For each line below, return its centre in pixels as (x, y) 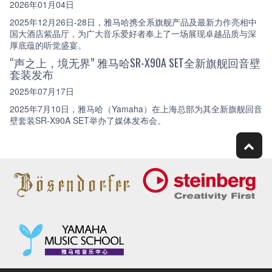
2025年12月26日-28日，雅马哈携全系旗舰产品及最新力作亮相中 (133, 22)
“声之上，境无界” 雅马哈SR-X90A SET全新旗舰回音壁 (135, 62)
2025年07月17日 (42, 91)
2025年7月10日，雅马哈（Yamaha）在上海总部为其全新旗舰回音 (136, 108)
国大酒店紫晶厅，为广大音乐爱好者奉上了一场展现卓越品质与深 (133, 33)
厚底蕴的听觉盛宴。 (48, 45)
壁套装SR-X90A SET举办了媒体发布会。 (88, 120)
